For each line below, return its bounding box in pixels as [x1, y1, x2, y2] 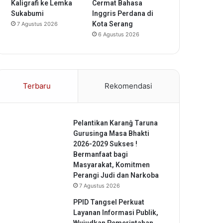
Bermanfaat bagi [73, 150, 128, 158]
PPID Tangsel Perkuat [73, 198, 144, 206]
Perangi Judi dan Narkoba [73, 171, 159, 179]
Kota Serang [92, 20, 133, 28]
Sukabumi [11, 9, 44, 17]
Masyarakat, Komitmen [73, 161, 150, 169]
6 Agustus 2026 [98, 31, 140, 38]
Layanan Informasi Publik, [73, 209, 158, 217]
